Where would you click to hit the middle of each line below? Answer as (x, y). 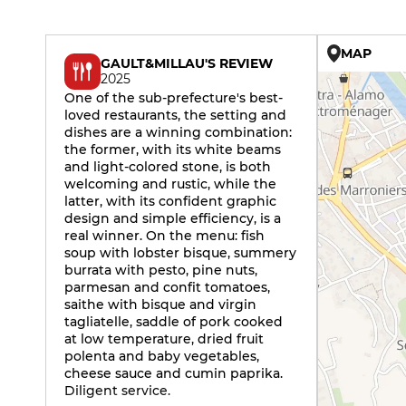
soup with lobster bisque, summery (180, 253)
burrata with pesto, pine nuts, (161, 270)
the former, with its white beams (173, 150)
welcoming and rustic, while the (170, 184)
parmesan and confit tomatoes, (167, 287)
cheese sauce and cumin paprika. (174, 373)
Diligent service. (117, 391)
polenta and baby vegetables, (162, 356)
